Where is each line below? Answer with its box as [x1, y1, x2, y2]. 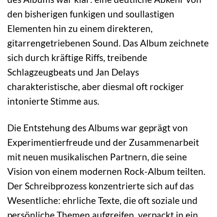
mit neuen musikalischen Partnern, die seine [7, 151, 187, 163]
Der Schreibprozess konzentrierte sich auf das [7, 180, 194, 192]
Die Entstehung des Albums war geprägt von [7, 122, 188, 134]
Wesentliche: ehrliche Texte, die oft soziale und [7, 195, 198, 206]
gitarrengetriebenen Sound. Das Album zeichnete [7, 37, 209, 49]
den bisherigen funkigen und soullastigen [7, 8, 174, 20]
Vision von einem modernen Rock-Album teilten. [7, 166, 205, 177]
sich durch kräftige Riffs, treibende [7, 52, 147, 63]
